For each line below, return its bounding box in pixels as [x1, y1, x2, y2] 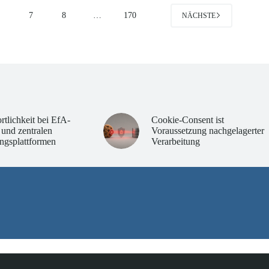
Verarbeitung [151, 136, 200, 147]
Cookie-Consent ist [151, 114, 224, 125]
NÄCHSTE [181, 11, 216, 20]
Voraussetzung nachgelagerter [151, 125, 264, 136]
